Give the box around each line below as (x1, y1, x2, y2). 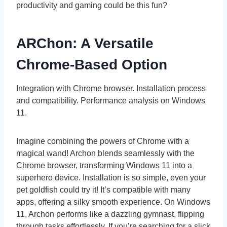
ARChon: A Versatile (16, 35, 154, 51)
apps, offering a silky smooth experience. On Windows (16, 197, 210, 206)
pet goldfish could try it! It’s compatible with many (16, 185, 191, 194)
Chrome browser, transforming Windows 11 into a (16, 161, 192, 170)
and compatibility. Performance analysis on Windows (16, 96, 205, 105)
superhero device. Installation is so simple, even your (16, 173, 206, 182)
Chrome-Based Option (16, 56, 167, 72)
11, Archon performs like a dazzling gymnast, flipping (16, 209, 204, 218)
